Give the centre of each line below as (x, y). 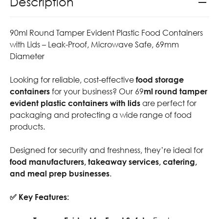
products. (27, 127)
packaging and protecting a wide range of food (101, 115)
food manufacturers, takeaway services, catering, (103, 162)
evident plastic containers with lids (75, 103)
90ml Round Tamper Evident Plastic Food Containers (106, 33)
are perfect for (168, 103)
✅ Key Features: (39, 197)
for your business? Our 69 (97, 92)
